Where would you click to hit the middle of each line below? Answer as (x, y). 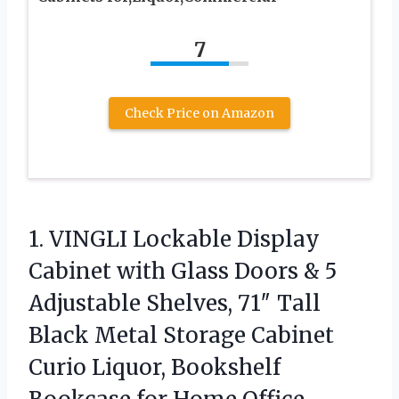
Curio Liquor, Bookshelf (155, 368)
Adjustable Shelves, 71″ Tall (175, 304)
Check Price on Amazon (199, 114)
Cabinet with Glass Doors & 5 (183, 272)
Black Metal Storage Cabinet (181, 336)
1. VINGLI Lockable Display (174, 240)
